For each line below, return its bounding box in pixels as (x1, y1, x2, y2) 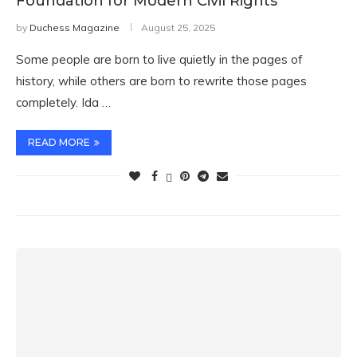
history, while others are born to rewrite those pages (16, 73, 307, 88)
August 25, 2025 (141, 22, 215, 33)
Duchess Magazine (29, 22, 120, 33)
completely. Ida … (16, 95, 111, 110)
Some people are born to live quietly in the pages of (16, 52, 303, 67)
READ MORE (28, 136, 90, 148)
